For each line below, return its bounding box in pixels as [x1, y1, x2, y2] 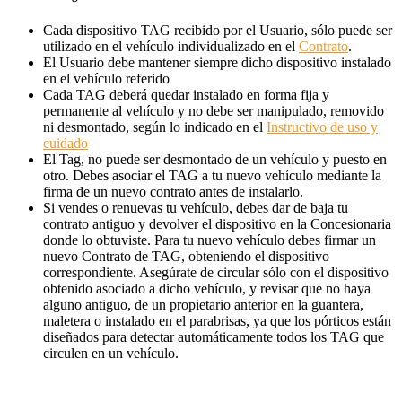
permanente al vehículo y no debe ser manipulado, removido [43, 102, 384, 118]
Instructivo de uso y [267, 118, 378, 135]
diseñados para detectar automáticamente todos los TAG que [43, 328, 384, 345]
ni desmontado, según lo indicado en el [43, 118, 267, 135]
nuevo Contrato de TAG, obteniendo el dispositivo [43, 248, 329, 264]
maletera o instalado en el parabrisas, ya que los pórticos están [43, 312, 391, 328]
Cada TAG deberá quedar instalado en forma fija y [43, 86, 329, 102]
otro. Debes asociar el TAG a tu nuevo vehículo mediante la [43, 167, 381, 183]
